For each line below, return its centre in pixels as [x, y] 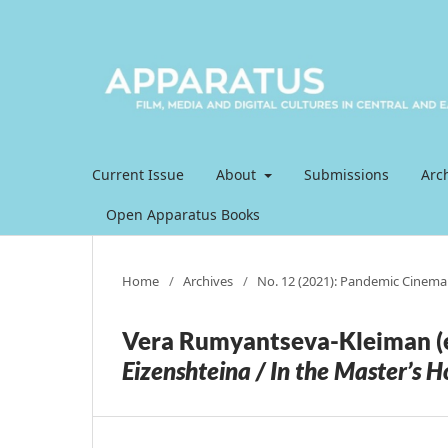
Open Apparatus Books [183, 214]
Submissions [346, 174]
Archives [208, 280]
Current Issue [138, 174]
